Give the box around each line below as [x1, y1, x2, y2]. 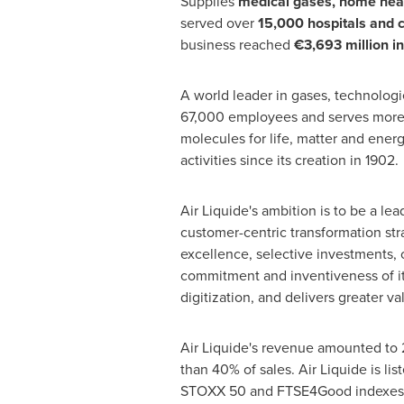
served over [179, 13, 258, 33]
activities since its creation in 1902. [179, 150, 399, 170]
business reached [179, 34, 294, 55]
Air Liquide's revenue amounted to [179, 337, 401, 358]
